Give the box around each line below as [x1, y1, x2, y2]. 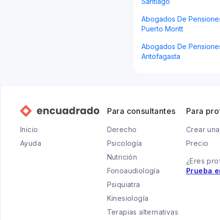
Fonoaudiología [107, 166, 160, 175]
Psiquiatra [107, 180, 140, 189]
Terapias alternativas [107, 208, 179, 216]
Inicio [20, 125, 38, 134]
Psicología [107, 139, 142, 147]
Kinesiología [107, 194, 149, 202]
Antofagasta [141, 52, 180, 60]
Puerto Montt [141, 25, 183, 33]
